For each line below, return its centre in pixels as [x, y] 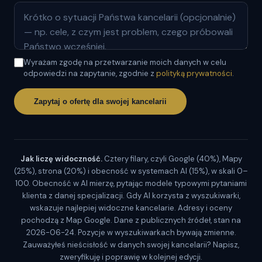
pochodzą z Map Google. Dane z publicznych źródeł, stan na [131, 220]
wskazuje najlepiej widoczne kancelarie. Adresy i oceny [131, 208]
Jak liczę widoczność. [61, 158]
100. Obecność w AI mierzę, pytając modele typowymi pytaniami [131, 183]
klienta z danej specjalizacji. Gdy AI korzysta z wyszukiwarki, [131, 195]
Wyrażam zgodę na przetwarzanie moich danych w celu [125, 62]
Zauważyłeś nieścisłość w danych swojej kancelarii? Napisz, [131, 244]
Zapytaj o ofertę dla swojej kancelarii [100, 101]
